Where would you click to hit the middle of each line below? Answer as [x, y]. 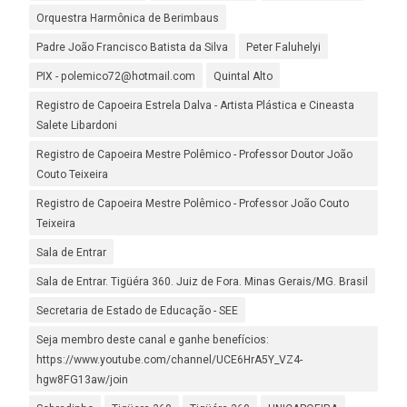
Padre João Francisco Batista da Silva [132, 48]
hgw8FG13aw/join [82, 380]
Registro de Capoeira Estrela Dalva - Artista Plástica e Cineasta [195, 106]
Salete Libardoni [77, 126]
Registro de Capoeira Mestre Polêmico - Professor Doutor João [194, 155]
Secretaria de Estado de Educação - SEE [137, 311]
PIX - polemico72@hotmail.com [116, 77]
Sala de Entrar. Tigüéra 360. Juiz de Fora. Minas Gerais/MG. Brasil [202, 282]
